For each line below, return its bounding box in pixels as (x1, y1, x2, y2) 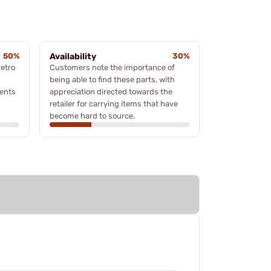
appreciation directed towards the (50, 87, 172, 96)
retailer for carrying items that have (50, 99, 178, 108)
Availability (50, 51, 96, 62)
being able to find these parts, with (50, 74, 175, 84)
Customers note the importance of (50, 62, 175, 72)
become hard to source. (50, 111, 135, 120)
